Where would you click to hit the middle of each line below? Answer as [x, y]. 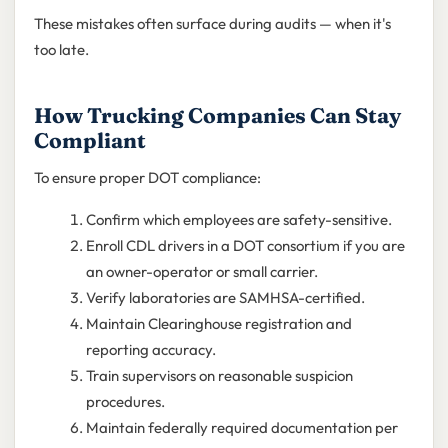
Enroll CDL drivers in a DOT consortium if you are [245, 246]
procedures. [125, 402]
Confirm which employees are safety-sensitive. [238, 220]
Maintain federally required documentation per [241, 428]
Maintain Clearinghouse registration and [218, 324]
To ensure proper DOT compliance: [147, 178]
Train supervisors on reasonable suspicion [219, 376]
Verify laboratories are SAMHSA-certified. [225, 298]
